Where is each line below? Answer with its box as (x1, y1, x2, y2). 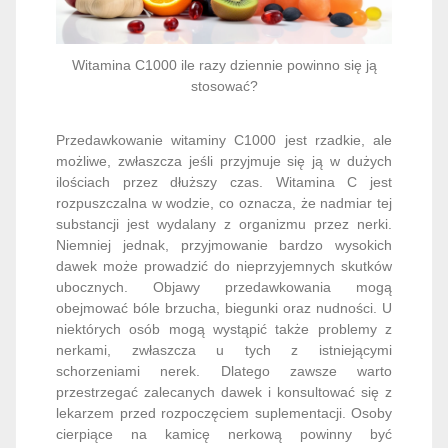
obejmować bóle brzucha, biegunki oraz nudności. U (56, 299, 392, 316)
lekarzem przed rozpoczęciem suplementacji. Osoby (56, 404, 392, 421)
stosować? (190, 78, 258, 95)
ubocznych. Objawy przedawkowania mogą (56, 278, 392, 295)
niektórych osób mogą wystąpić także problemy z (56, 320, 392, 337)
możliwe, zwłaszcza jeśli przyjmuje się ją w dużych (56, 152, 392, 169)
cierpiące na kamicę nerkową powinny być (56, 425, 392, 442)
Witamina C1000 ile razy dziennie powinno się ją (71, 57, 377, 74)
